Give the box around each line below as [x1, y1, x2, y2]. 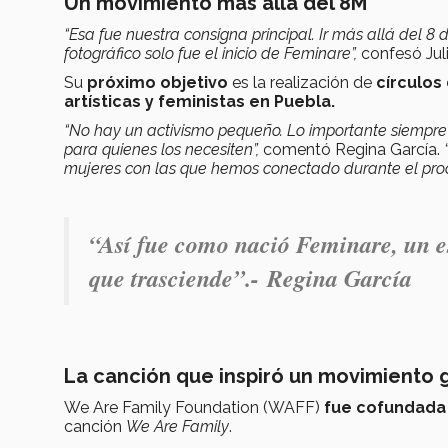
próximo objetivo [87, 72, 228, 92]
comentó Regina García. [259, 139, 444, 159]
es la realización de [228, 72, 376, 92]
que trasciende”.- [89, 260, 267, 295]
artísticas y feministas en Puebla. [64, 91, 339, 111]
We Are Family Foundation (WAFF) [64, 397, 324, 417]
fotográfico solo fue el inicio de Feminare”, [64, 43, 357, 63]
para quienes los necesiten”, [64, 139, 259, 159]
